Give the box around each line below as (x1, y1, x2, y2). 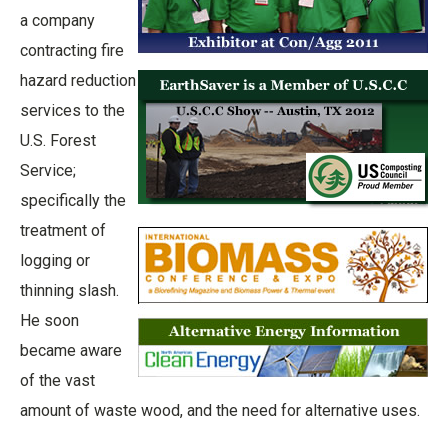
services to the (20, 101, 125, 120)
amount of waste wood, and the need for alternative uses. (20, 401, 428, 420)
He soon (20, 311, 79, 330)
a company (20, 11, 95, 30)
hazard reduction (20, 71, 136, 90)
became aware (20, 341, 122, 360)
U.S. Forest (20, 131, 96, 150)
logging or (20, 251, 90, 270)
